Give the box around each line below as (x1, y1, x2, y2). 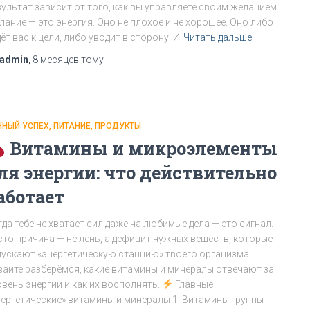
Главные (172, 279, 213, 290)
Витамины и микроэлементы (5, 137, 277, 160)
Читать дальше (183, 32, 252, 43)
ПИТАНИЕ (53, 121, 91, 131)
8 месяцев (33, 54, 79, 65)
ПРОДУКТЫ (95, 121, 141, 131)
